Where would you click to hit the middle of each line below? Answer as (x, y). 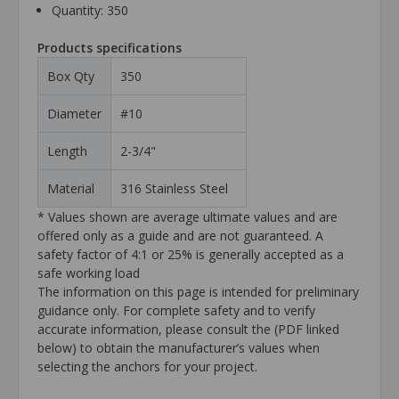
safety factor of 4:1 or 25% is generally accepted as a (191, 255)
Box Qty (71, 77)
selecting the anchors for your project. (147, 367)
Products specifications (110, 48)
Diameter (74, 114)
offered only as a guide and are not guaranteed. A (180, 236)
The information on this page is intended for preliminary (198, 292)
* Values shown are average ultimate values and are (187, 217)
